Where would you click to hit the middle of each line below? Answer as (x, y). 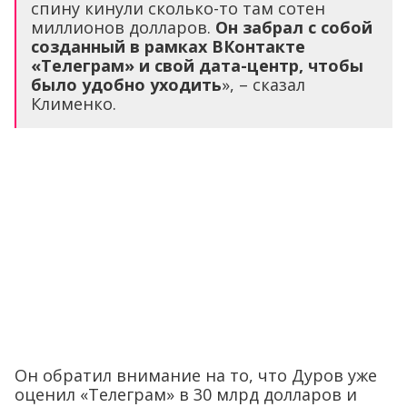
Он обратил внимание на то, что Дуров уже (196, 376)
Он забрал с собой (294, 27)
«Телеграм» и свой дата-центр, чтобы (197, 65)
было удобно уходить (126, 84)
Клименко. (74, 103)
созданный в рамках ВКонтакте (168, 46)
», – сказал (263, 84)
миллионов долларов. (123, 27)
